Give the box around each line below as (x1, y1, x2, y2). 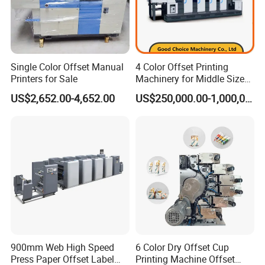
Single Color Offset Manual (11, 60, 124, 73)
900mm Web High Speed (11, 241, 115, 254)
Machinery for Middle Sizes (135, 72, 249, 85)
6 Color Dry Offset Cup (135, 241, 229, 254)
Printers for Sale (11, 72, 78, 85)
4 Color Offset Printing (135, 60, 228, 73)
